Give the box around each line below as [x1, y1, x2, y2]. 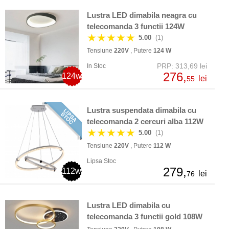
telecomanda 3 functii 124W [87, 22, 185, 31]
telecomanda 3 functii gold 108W [87, 212, 202, 221]
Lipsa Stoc [87, 157, 116, 165]
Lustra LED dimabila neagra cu [87, 11, 197, 20]
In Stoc [87, 62, 106, 70]
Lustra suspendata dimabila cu [87, 106, 196, 115]
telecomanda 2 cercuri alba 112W [87, 117, 203, 126]
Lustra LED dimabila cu [87, 201, 170, 210]
